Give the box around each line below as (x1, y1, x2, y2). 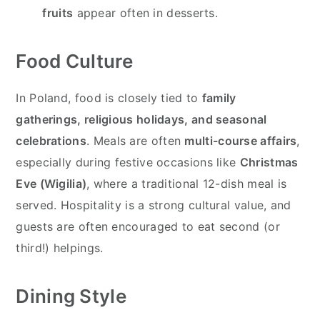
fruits (42, 5, 74, 20)
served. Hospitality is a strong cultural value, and (16, 197, 291, 212)
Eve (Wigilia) (16, 176, 87, 191)
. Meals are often (86, 133, 185, 148)
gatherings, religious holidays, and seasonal (16, 111, 267, 126)
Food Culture (16, 49, 133, 72)
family (201, 90, 236, 105)
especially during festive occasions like (16, 154, 240, 169)
